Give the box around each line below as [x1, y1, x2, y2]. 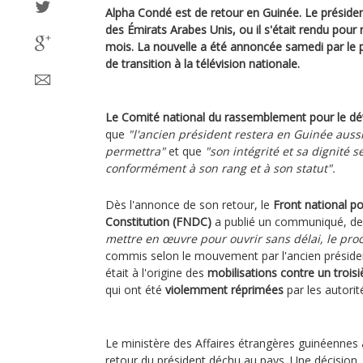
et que [165, 143, 205, 159]
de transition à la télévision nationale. [105, 55, 300, 71]
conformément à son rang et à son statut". [105, 160, 335, 176]
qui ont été [105, 281, 165, 297]
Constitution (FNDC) [105, 213, 211, 229]
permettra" [105, 143, 165, 159]
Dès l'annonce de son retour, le [105, 196, 273, 212]
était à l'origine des [105, 264, 207, 280]
